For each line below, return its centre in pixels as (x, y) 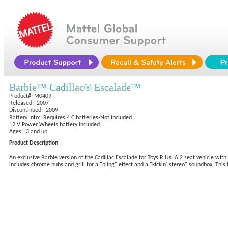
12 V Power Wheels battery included (54, 125)
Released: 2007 (29, 103)
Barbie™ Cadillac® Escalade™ (75, 87)
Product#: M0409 (30, 96)
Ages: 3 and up (28, 132)
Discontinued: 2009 (34, 110)
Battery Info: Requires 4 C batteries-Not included (70, 118)
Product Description (34, 143)
